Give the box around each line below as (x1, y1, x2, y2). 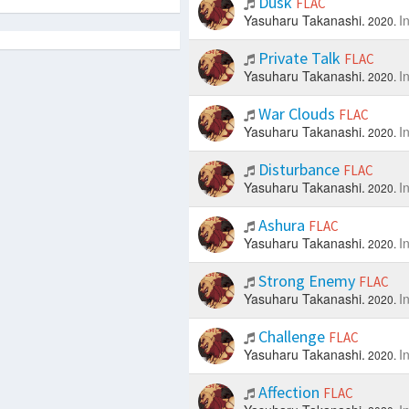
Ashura (254, 215, 309, 236)
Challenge (254, 326, 329, 348)
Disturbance (254, 159, 343, 181)
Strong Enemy (254, 270, 359, 292)
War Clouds (254, 103, 339, 125)
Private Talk (254, 47, 344, 69)
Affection (254, 382, 323, 404)
